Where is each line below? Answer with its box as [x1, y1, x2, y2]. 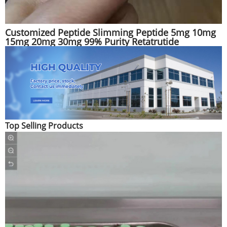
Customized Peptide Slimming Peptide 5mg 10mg [5, 26, 216, 39]
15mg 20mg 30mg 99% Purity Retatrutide [5, 35, 179, 48]
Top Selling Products [5, 120, 83, 131]
